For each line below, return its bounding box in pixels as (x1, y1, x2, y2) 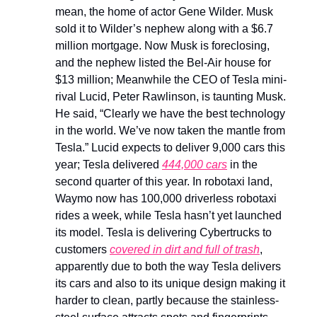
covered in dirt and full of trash (110, 243, 260, 255)
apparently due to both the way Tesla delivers (55, 260, 281, 272)
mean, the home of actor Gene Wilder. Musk (55, 5, 273, 18)
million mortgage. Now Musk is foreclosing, (55, 39, 270, 52)
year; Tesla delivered (55, 158, 162, 171)
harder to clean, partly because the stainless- (55, 294, 279, 306)
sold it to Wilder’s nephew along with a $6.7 (55, 22, 273, 35)
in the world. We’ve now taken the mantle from (55, 124, 285, 137)
